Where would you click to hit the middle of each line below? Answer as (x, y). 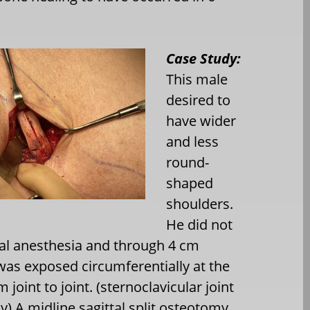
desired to (199, 100)
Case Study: (204, 58)
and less (193, 142)
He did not (200, 225)
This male (197, 79)
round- (188, 162)
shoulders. (200, 204)
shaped (190, 183)
